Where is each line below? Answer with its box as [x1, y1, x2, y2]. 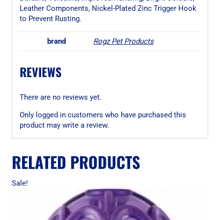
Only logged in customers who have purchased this [20, 110, 186, 120]
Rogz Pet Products [93, 37, 154, 46]
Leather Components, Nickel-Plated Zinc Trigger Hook [20, 4, 196, 13]
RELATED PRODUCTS [12, 150, 140, 174]
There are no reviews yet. [20, 93, 102, 102]
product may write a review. [20, 121, 109, 130]
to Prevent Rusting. [20, 14, 82, 23]
